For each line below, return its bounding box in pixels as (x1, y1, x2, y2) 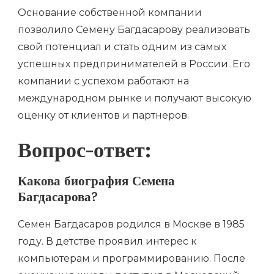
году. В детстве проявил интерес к (18, 235, 197, 247)
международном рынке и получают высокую (18, 92, 251, 104)
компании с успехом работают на (18, 75, 189, 87)
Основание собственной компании (18, 6, 202, 18)
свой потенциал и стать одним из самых (18, 40, 226, 53)
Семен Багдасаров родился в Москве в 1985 (18, 218, 245, 230)
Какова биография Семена (18, 172, 175, 194)
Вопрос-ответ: (18, 136, 151, 171)
